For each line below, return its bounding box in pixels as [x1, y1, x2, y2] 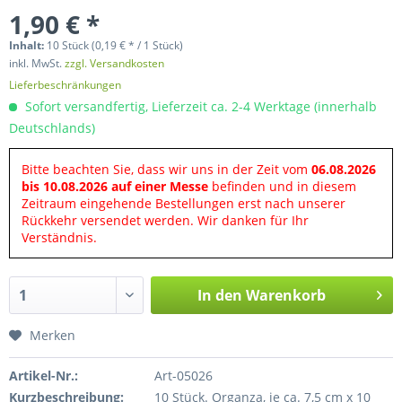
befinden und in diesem [208, 178, 356, 195]
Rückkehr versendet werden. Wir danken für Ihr [22, 212, 309, 229]
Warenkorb [245, 285, 326, 305]
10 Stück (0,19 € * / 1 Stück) [47, 38, 183, 53]
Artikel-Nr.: [9, 367, 78, 384]
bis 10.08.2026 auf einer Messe [22, 178, 208, 195]
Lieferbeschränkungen [9, 77, 121, 92]
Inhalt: [9, 38, 47, 53]
